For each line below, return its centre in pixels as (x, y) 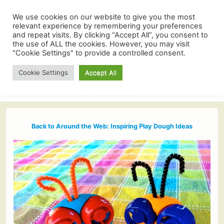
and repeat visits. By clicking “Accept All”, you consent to (110, 35)
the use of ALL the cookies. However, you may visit (101, 44)
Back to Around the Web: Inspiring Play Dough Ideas (112, 126)
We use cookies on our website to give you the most (104, 17)
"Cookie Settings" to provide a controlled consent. (99, 53)
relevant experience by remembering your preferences (107, 26)
